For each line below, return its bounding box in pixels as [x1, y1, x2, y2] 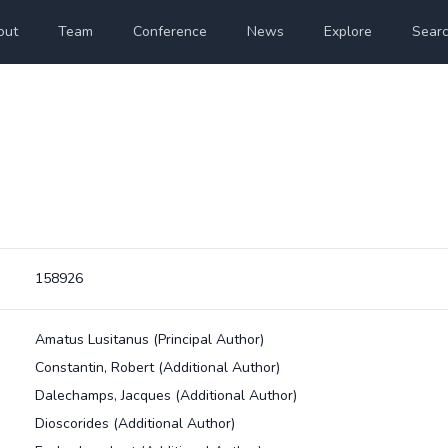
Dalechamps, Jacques [34, 386, 175, 405]
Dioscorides [34, 414, 113, 433]
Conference [133, 22, 208, 41]
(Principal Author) [152, 330, 264, 349]
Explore [324, 22, 373, 41]
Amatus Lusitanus [34, 330, 153, 349]
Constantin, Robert [34, 358, 158, 377]
